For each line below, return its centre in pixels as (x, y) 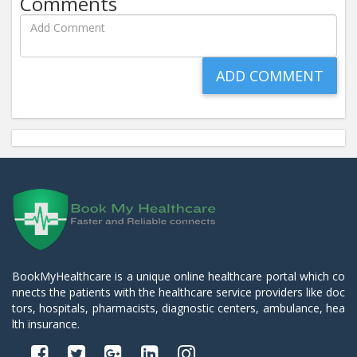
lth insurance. (46, 324)
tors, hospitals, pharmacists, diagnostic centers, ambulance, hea (178, 308)
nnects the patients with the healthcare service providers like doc (178, 292)
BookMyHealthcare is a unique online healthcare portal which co (178, 276)
